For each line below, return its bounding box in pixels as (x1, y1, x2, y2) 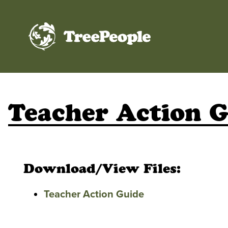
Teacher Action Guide (44, 187, 144, 201)
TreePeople (28, 47, 150, 76)
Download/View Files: (23, 161, 181, 177)
